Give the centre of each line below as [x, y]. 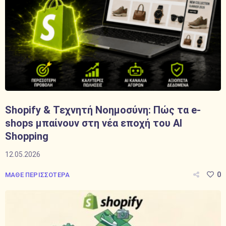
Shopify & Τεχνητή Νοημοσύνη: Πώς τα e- [103, 110]
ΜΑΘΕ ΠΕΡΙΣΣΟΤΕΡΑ [38, 175]
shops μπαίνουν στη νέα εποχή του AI [94, 123]
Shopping [27, 136]
